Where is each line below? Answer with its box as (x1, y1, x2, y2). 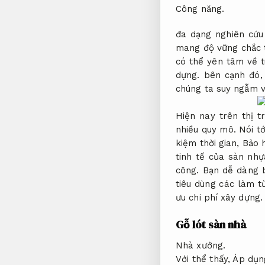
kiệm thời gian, (176, 137, 243, 148)
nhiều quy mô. (176, 124, 236, 135)
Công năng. (176, 4, 224, 15)
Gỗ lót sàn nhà (176, 217, 246, 232)
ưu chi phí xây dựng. (176, 192, 263, 203)
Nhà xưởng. (176, 240, 225, 251)
